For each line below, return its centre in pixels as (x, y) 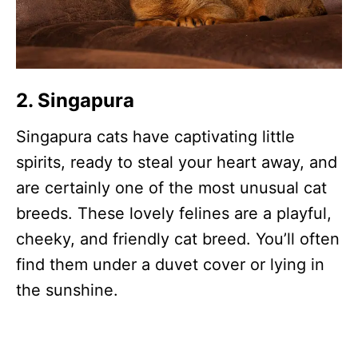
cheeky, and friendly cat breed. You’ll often (178, 239)
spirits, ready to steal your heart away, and (177, 163)
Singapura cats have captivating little (155, 137)
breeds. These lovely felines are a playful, (174, 214)
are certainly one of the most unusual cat (171, 188)
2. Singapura (75, 101)
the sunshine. (67, 290)
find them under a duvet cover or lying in (170, 265)
